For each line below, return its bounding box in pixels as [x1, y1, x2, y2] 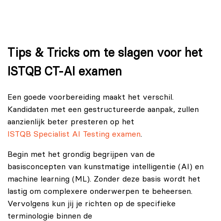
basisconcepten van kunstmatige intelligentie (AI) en [7, 162, 204, 171]
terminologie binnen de [7, 212, 92, 220]
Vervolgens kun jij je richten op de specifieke [7, 199, 176, 208]
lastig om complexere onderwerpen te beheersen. [7, 187, 192, 195]
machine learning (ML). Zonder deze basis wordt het [7, 175, 200, 183]
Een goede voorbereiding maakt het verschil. [7, 93, 174, 101]
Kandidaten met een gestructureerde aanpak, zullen [7, 105, 199, 113]
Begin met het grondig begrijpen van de [7, 150, 155, 158]
